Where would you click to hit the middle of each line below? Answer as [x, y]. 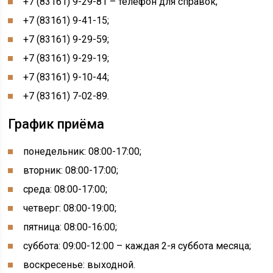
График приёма [56, 124]
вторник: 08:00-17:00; [71, 170]
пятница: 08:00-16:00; [70, 227]
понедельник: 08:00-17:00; [83, 151]
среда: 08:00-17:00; [66, 189]
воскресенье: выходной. [80, 265]
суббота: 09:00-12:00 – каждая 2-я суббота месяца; [137, 246]
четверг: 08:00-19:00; [70, 208]
